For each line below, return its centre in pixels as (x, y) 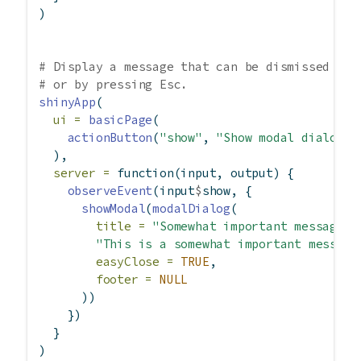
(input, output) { (234, 173)
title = (120, 226)
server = (82, 173)
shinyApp (67, 102)
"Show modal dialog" (284, 138)
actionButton (110, 138)
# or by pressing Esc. (114, 85)
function (145, 173)
